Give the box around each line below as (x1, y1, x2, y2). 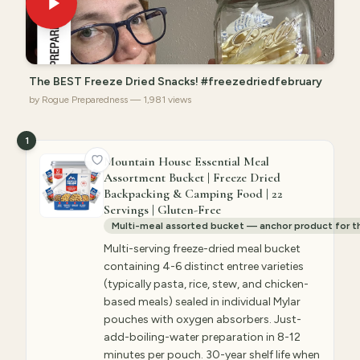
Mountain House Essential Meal (104, 153, 269, 170)
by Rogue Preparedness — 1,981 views (29, 94, 191, 105)
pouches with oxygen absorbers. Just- (104, 313, 301, 326)
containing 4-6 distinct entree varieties (104, 260, 304, 273)
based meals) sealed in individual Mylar (104, 295, 301, 309)
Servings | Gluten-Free (104, 202, 221, 218)
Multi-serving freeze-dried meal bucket (104, 242, 301, 256)
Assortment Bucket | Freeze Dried (104, 170, 280, 186)
